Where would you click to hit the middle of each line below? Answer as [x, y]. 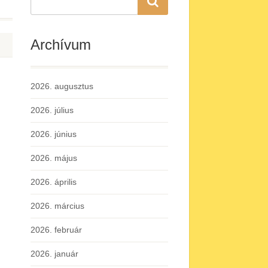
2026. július [52, 110]
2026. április [54, 182]
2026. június [54, 134]
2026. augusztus [62, 86]
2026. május [54, 158]
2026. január [54, 254]
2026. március [57, 206]
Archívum [61, 45]
